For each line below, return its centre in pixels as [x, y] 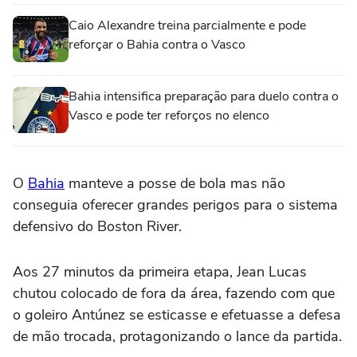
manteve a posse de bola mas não [175, 184]
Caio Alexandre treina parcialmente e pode [187, 26]
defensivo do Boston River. [97, 227]
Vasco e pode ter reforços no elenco [169, 116]
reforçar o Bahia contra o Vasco [157, 45]
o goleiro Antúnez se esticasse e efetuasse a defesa [177, 315]
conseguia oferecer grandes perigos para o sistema [175, 205]
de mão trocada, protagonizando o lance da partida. [177, 337]
